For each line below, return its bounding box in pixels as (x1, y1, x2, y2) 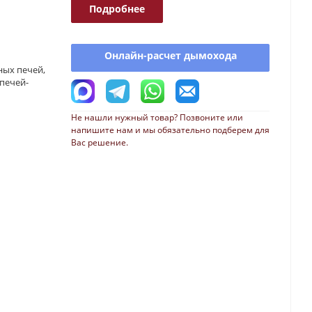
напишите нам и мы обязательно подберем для (71, 124, 270, 136)
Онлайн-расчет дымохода (104, 49, 237, 62)
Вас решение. (71, 136, 128, 148)
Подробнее (89, 2, 145, 15)
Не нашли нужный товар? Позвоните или (71, 111, 243, 123)
